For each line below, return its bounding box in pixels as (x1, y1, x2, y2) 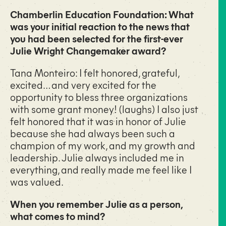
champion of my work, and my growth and (10, 138, 195, 152)
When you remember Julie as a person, (10, 196, 182, 210)
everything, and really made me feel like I (10, 162, 192, 176)
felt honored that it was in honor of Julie (10, 114, 186, 128)
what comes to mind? (10, 208, 105, 222)
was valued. (10, 174, 64, 188)
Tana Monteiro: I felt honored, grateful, (10, 65, 179, 79)
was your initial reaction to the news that (10, 19, 190, 33)
